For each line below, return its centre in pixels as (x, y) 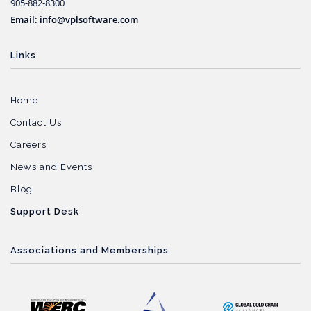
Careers (28, 145)
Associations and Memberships (90, 250)
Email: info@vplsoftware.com (74, 19)
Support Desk (45, 211)
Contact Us (36, 123)
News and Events (51, 167)
